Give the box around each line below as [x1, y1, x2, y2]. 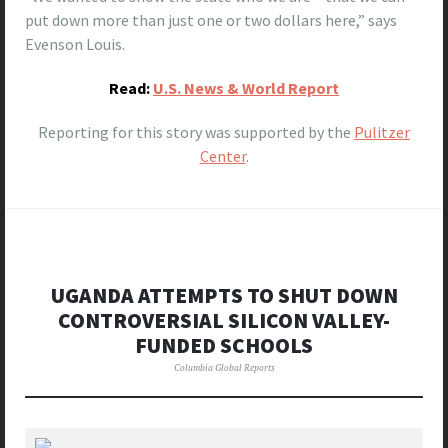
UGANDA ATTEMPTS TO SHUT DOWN [50, 282, 398, 310]
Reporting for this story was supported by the [38, 122, 354, 143]
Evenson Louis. [25, 34, 125, 55]
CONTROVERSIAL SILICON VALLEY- [58, 307, 390, 335]
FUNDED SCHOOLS [135, 332, 313, 360]
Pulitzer [354, 122, 410, 143]
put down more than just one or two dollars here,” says [25, 10, 397, 31]
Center [199, 146, 246, 167]
